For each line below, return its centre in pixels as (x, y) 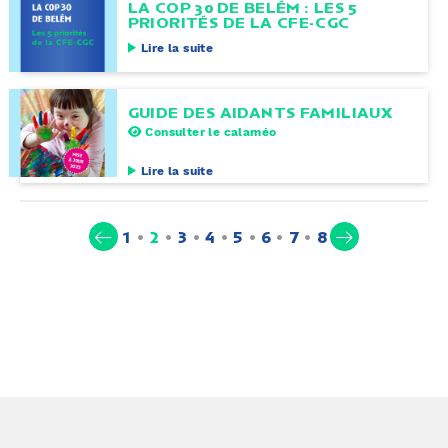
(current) (196, 235)
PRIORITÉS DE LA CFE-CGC (238, 22)
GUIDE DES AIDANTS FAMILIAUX (260, 112)
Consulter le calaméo (209, 132)
